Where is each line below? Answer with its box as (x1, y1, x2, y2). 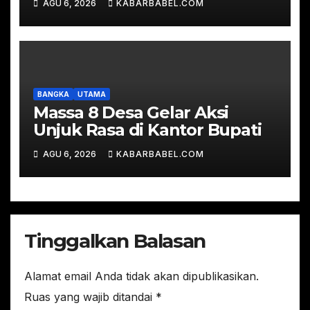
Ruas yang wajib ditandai (24, 289, 156, 304)
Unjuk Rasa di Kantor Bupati (33, 119, 262, 140)
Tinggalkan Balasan (24, 228, 206, 253)
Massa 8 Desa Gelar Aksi (33, 102, 229, 122)
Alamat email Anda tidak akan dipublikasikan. (24, 268, 259, 283)
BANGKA (37, 89, 69, 98)
